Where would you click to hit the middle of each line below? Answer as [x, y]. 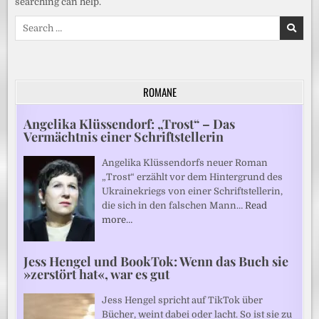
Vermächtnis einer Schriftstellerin [124, 136]
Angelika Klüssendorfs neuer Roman [185, 162]
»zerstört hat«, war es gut [97, 274]
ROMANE [159, 91]
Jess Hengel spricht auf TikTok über [183, 300]
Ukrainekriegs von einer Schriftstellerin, [193, 191]
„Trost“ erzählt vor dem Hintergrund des [193, 177]
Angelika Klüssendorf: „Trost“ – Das [130, 124]
